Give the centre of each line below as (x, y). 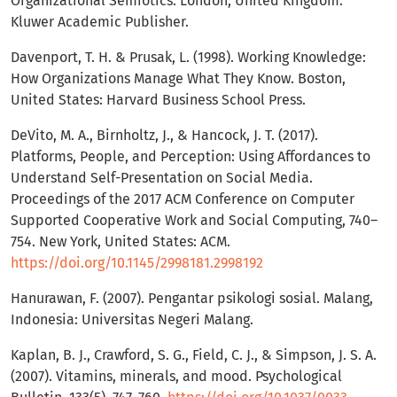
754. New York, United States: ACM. (121, 242)
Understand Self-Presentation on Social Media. (162, 178)
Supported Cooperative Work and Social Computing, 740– (194, 221)
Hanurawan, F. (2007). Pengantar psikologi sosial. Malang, (192, 299)
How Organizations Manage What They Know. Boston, (178, 79)
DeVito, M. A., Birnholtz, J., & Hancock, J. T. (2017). (164, 136)
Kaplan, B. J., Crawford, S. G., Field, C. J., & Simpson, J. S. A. (194, 355)
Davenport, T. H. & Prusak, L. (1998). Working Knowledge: (188, 58)
